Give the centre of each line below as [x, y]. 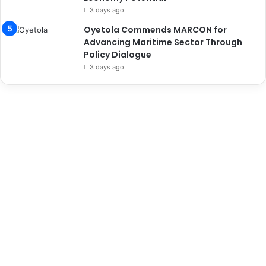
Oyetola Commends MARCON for [155, 30]
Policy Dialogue [118, 55]
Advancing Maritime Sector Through [163, 42]
